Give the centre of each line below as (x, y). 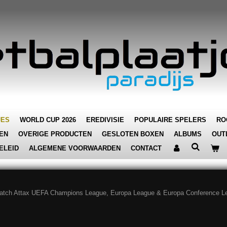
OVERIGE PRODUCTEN (55, 134)
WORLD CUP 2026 (48, 120)
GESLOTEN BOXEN (133, 134)
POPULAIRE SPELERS (170, 120)
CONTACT (146, 148)
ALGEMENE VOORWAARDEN (75, 148)
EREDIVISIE (105, 120)
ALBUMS (188, 134)
